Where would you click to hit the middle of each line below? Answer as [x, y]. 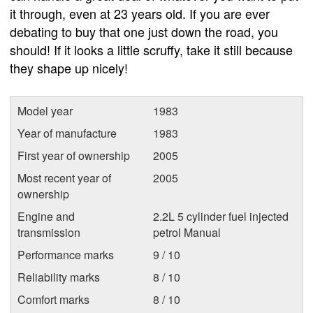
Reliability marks [59, 277]
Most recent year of [64, 178]
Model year [45, 111]
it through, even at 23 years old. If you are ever [140, 13]
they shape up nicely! [69, 68]
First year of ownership [74, 155]
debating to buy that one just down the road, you [144, 31]
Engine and [46, 216]
